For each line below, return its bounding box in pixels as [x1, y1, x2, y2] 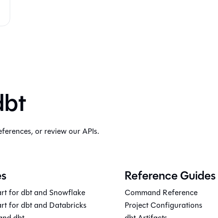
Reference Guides [125, 167, 216, 184]
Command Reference [125, 187, 198, 198]
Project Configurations [125, 200, 202, 211]
